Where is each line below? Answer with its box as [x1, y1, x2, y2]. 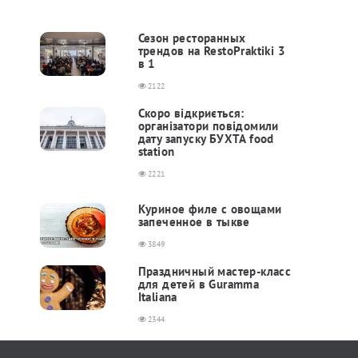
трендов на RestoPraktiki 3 [137, 43, 286, 58]
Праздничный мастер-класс [137, 264, 292, 279]
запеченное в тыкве [137, 214, 250, 229]
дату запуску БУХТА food [137, 131, 274, 146]
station [137, 144, 175, 159]
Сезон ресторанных [137, 30, 246, 46]
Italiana [137, 289, 177, 304]
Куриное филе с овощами [137, 201, 282, 217]
